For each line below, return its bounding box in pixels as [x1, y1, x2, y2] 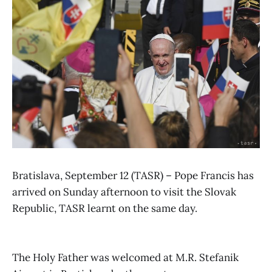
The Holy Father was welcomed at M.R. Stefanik [12, 251, 239, 265]
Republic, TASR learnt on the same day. [12, 201, 197, 215]
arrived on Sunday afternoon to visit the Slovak [12, 185, 236, 199]
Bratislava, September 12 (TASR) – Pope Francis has [12, 168, 254, 182]
